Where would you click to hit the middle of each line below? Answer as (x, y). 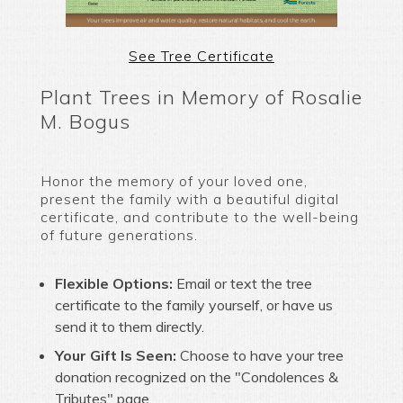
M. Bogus (85, 121)
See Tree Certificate (201, 55)
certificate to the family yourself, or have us (193, 305)
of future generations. (119, 235)
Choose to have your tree (260, 356)
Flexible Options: (113, 284)
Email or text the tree (242, 284)
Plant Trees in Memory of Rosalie (201, 96)
